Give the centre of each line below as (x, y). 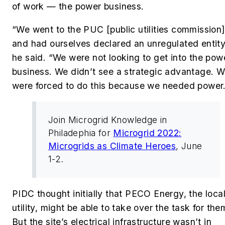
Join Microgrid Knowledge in (108, 120)
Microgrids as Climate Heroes (112, 146)
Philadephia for (81, 133)
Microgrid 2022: (147, 133)
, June (189, 146)
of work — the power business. (79, 7)
